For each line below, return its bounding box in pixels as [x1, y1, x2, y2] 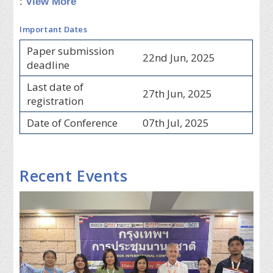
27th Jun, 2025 [142, 86, 212, 101]
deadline [26, 57, 69, 72]
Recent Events [19, 165, 128, 186]
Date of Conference [26, 115, 118, 130]
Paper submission [26, 43, 114, 58]
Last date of [26, 79, 83, 94]
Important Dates [19, 23, 88, 35]
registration [26, 93, 83, 108]
